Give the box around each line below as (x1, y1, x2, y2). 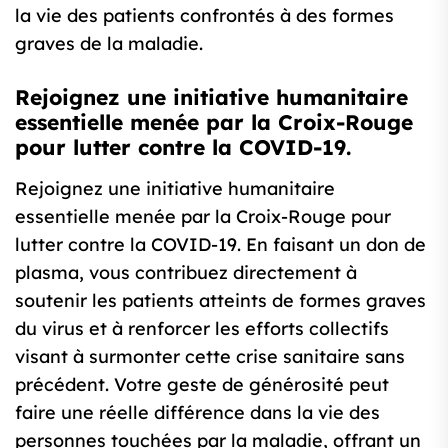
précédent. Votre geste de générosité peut (15, 373, 389, 397)
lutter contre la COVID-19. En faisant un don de (15, 233, 426, 257)
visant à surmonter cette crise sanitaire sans (15, 345, 405, 369)
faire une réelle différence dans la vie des (15, 401, 380, 425)
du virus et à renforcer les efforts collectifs (15, 317, 389, 341)
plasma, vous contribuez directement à (15, 261, 357, 285)
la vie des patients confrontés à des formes (15, 4, 394, 28)
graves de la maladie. (15, 32, 203, 56)
